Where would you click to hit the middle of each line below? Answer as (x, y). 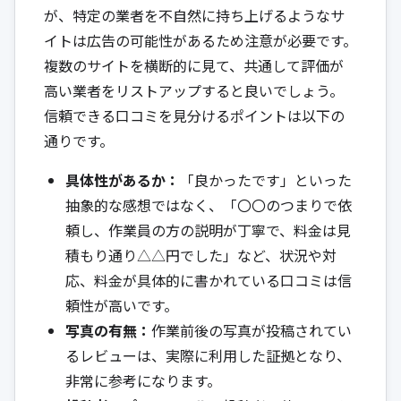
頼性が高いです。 (122, 305)
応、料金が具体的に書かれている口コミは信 (209, 280)
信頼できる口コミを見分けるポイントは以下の (194, 115)
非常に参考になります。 (143, 380)
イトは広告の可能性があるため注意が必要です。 (200, 40)
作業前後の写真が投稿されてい (252, 330)
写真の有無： (108, 330)
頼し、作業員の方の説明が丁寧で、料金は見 (208, 230)
